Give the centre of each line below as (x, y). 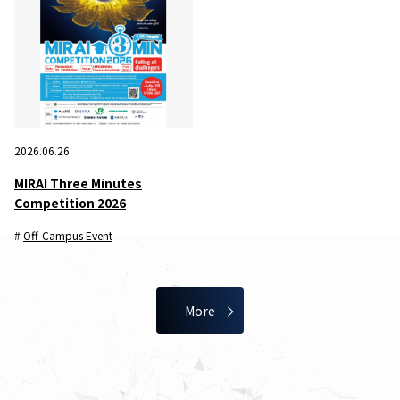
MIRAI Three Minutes (78, 183)
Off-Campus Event (68, 235)
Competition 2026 (70, 202)
